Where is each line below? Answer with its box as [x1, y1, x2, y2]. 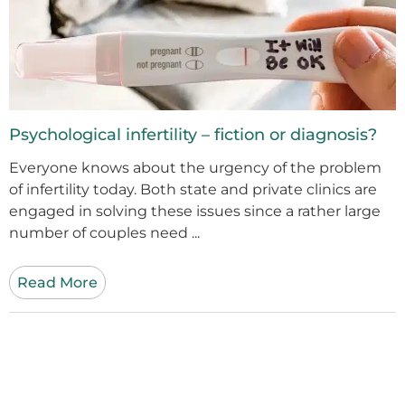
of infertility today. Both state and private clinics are [9, 180, 377, 198]
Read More [17, 273, 98, 291]
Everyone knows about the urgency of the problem [9, 158, 381, 176]
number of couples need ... [9, 223, 200, 241]
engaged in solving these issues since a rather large [9, 202, 381, 220]
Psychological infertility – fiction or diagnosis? [9, 124, 377, 145]
